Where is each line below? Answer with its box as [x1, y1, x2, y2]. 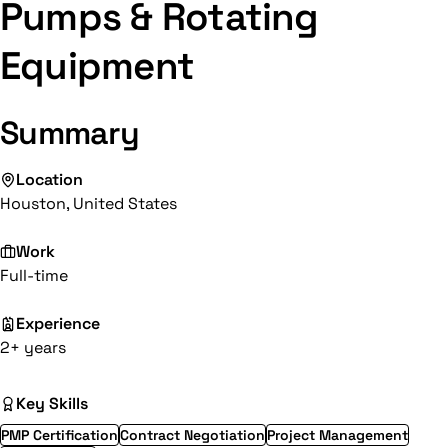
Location [16, 169, 83, 190]
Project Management [267, 426, 408, 444]
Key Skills [16, 393, 88, 414]
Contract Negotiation [120, 426, 265, 444]
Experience [16, 313, 100, 334]
